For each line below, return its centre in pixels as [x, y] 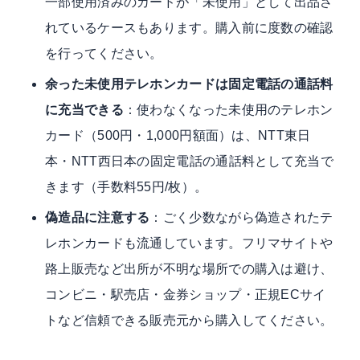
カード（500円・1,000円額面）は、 [152, 135]
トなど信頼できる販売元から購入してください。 [189, 320]
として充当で [294, 161]
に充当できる [84, 109]
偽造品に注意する [98, 217]
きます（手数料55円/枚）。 [127, 186]
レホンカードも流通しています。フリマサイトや [189, 243]
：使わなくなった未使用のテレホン [228, 109]
